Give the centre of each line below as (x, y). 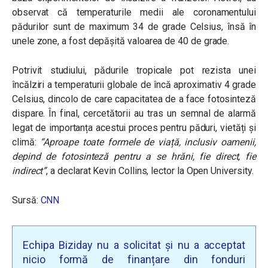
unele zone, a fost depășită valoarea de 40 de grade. (121, 41)
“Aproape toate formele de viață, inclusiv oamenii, (148, 142)
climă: (26, 142)
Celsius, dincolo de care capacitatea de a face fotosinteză (134, 99)
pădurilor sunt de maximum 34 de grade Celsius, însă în (134, 27)
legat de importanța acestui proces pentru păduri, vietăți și (134, 128)
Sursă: (26, 200)
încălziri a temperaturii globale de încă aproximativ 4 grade (134, 85)
